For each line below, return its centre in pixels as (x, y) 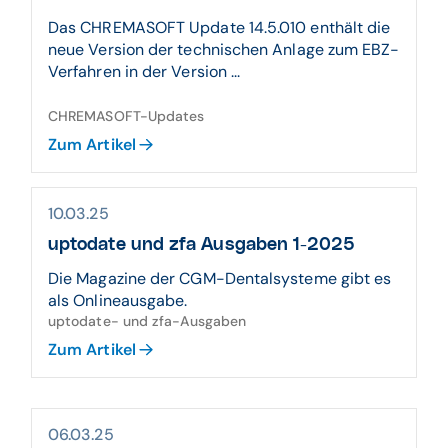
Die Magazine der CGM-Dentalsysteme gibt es (220, 278)
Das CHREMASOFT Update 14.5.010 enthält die (219, 27)
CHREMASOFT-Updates (126, 116)
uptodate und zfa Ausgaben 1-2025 (202, 245)
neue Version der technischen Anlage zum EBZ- (224, 49)
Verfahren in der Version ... (144, 71)
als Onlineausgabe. (118, 300)
